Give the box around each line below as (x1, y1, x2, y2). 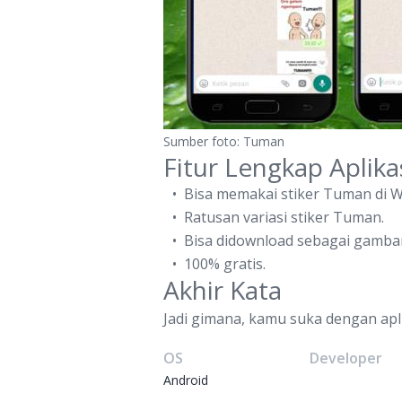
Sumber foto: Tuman (163, 133, 284, 150)
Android (163, 371, 208, 389)
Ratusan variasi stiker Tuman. (183, 207, 384, 227)
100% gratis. (183, 254, 266, 274)
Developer (310, 348, 383, 368)
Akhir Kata (163, 273, 282, 307)
